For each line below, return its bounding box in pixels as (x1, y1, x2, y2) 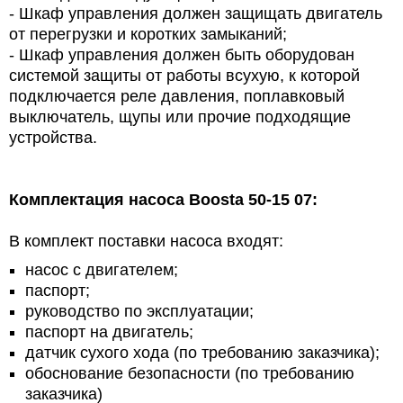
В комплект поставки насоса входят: (9, 232, 283, 251)
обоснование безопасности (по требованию (25, 364, 354, 383)
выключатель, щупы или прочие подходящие (9, 108, 351, 127)
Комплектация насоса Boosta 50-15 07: (9, 191, 318, 210)
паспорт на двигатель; (25, 323, 193, 342)
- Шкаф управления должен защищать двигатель (9, 4, 382, 23)
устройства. (9, 129, 97, 148)
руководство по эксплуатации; (25, 302, 254, 321)
